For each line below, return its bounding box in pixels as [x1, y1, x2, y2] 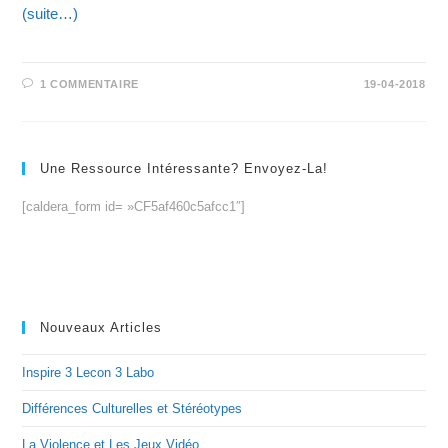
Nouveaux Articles [40, 319, 163, 335]
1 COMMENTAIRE [40, 77, 139, 90]
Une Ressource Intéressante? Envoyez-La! [40, 160, 329, 176]
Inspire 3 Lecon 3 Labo [22, 364, 155, 380]
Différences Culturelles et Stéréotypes [22, 400, 243, 416]
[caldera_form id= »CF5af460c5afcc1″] [22, 198, 246, 214]
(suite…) [22, 4, 79, 22]
